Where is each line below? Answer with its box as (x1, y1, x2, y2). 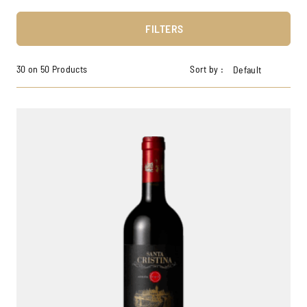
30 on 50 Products (16, 63, 88, 75)
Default (233, 64, 262, 76)
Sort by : (190, 63, 224, 75)
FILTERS (145, 22, 184, 36)
